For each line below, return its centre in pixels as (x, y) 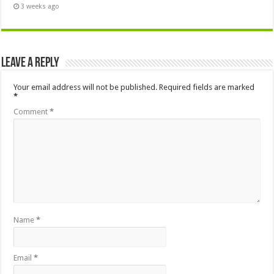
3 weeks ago (40, 7)
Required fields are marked (207, 87)
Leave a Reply (31, 64)
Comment (32, 112)
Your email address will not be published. (86, 87)
